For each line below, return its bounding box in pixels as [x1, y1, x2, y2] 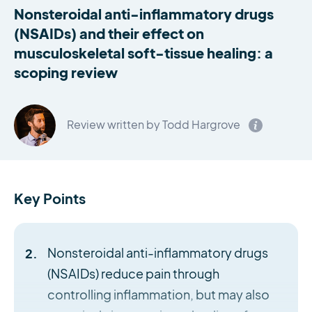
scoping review [14, 63, 118, 81]
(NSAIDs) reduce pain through [47, 267, 219, 281]
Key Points [14, 189, 86, 207]
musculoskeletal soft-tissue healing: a [14, 44, 273, 61]
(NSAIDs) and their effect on [14, 24, 204, 42]
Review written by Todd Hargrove [67, 118, 240, 132]
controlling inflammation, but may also [47, 288, 270, 302]
